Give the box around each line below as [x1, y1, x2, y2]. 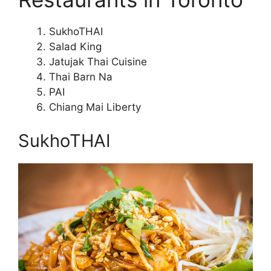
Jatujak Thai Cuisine [49, 56, 147, 68]
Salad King [49, 41, 102, 53]
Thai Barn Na [49, 71, 113, 83]
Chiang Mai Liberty [49, 101, 141, 114]
